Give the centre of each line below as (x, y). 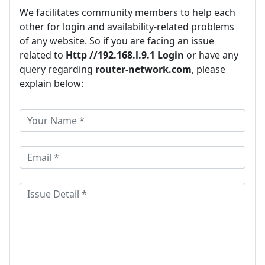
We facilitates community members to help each (127, 12)
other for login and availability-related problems (127, 26)
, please (209, 69)
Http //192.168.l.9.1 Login (125, 55)
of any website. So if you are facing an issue (117, 41)
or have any (211, 55)
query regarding (57, 69)
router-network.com (143, 69)
